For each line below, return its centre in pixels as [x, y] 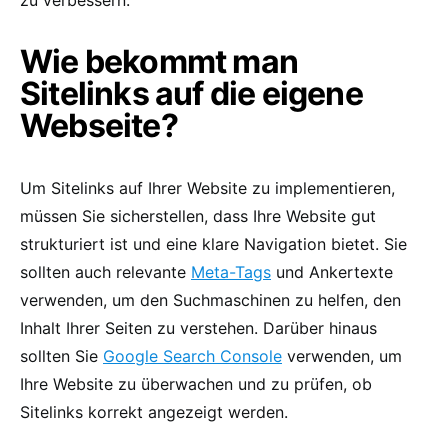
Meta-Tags [231, 271]
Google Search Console [192, 355]
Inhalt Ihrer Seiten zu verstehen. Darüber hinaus [198, 327]
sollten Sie [61, 355]
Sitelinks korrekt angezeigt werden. [154, 411]
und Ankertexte [332, 271]
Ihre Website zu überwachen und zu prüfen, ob [196, 383]
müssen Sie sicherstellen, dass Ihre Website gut [198, 215]
